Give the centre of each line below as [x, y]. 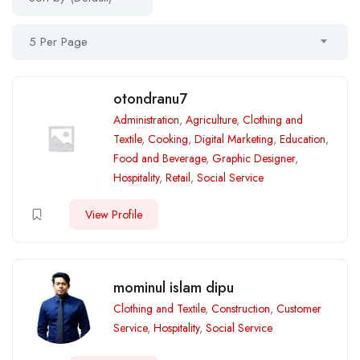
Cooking [168, 139]
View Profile [114, 215]
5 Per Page [58, 42]
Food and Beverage [160, 158]
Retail [178, 178]
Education [303, 139]
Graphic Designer [254, 158]
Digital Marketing [234, 139]
